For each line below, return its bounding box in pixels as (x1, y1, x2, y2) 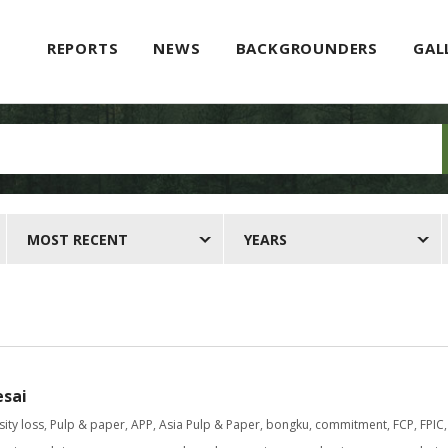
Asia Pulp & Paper (159, 416, 260, 433)
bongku (266, 416, 309, 433)
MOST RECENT (26, 230, 128, 249)
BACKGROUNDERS (235, 38, 378, 58)
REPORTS (46, 38, 119, 58)
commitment (315, 416, 387, 433)
